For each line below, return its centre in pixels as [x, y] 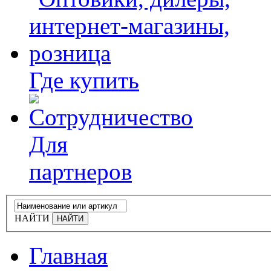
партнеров [80, 171]
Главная [68, 255]
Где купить [84, 80]
